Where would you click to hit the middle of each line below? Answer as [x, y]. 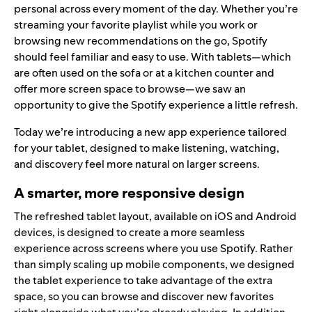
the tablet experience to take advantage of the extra [143, 280]
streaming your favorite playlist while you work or [136, 24]
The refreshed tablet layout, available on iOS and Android [155, 216]
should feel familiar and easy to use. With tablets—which [153, 56]
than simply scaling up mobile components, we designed [154, 264]
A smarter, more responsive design [129, 193]
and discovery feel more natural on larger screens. [137, 164]
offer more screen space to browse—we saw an [130, 88]
